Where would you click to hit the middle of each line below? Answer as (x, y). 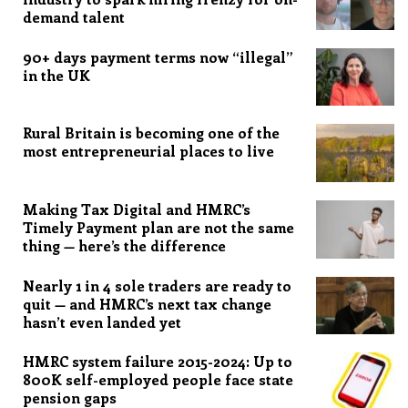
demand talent (74, 17)
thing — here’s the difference (124, 245)
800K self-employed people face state (158, 380)
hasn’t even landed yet (102, 321)
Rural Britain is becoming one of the (151, 133)
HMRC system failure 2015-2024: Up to (158, 362)
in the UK (56, 75)
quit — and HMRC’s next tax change (147, 303)
